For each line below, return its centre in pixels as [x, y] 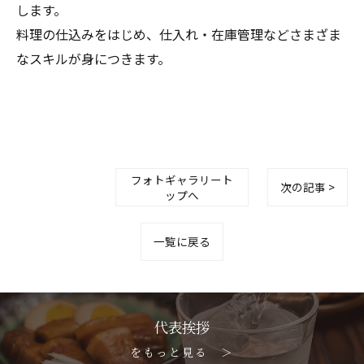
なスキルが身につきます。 [93, 59]
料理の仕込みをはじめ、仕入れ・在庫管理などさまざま [179, 35]
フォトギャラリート [182, 179]
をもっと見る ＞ [182, 352]
